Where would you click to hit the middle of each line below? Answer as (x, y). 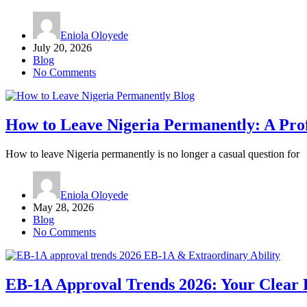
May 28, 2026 (63, 207)
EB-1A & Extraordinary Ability (212, 255)
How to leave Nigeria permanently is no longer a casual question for (152, 153)
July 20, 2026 (62, 47)
